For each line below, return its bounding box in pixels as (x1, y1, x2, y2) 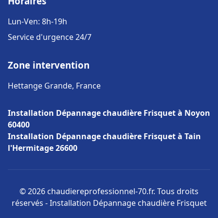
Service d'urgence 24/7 (8, 32, 91, 42)
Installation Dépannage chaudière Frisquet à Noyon (8, 108, 210, 118)
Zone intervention (8, 59, 90, 71)
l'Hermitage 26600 (8, 143, 77, 153)
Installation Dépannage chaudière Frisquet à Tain (8, 131, 201, 142)
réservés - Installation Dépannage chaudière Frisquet (11, 198, 207, 208)
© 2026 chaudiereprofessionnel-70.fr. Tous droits (19, 186, 199, 197)
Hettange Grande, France (8, 80, 101, 91)
